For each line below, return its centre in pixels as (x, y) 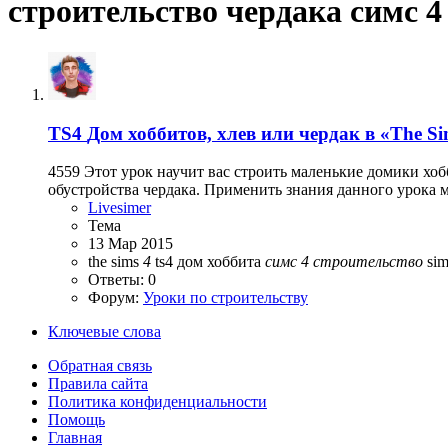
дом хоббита (221, 262)
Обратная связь (100, 366)
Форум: (115, 298)
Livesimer (119, 208)
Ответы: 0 (122, 280)
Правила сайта (98, 384)
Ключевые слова (104, 332)
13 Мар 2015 (130, 244)
